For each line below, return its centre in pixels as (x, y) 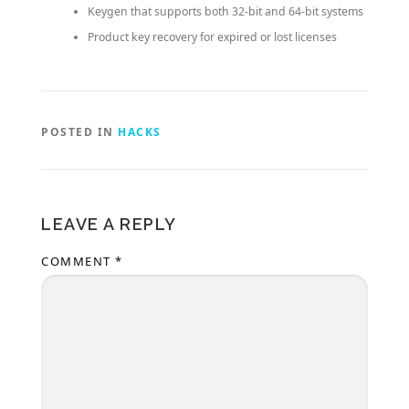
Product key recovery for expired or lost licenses (212, 37)
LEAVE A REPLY (109, 224)
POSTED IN (79, 131)
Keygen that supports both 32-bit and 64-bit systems (225, 11)
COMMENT (78, 261)
